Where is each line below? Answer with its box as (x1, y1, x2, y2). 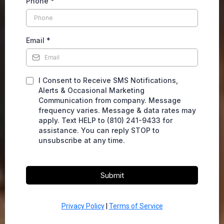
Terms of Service (108, 202, 163, 210)
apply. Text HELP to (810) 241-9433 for (38, 116, 172, 125)
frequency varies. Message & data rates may (38, 106, 196, 115)
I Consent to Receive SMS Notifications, (38, 76, 178, 85)
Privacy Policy (61, 202, 104, 210)
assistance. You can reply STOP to (38, 126, 159, 135)
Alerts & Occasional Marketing (38, 86, 144, 95)
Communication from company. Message (38, 96, 181, 105)
